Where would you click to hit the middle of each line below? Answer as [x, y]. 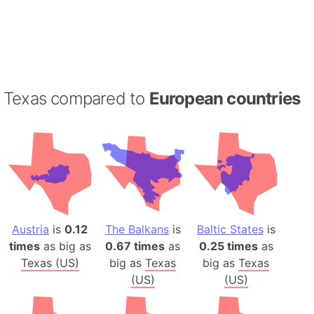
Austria [31, 230]
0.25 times [228, 246]
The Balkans [137, 230]
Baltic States [230, 230]
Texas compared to [76, 98]
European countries [225, 98]
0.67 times [135, 246]
